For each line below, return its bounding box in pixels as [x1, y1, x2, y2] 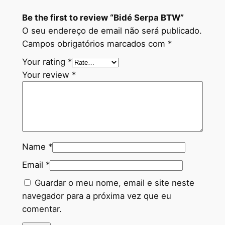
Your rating [22, 57, 68, 67]
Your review [22, 70, 72, 80]
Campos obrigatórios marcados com [22, 39, 168, 49]
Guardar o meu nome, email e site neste [34, 178, 194, 188]
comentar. [22, 204, 62, 214]
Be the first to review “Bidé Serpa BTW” [22, 13, 184, 23]
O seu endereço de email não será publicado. [22, 26, 202, 36]
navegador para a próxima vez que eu [22, 191, 171, 201]
